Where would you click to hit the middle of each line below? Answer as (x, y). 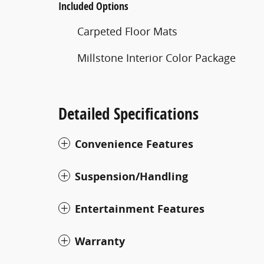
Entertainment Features (140, 209)
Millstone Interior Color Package (156, 57)
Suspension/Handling (131, 176)
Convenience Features (134, 144)
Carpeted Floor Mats (127, 31)
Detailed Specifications (128, 113)
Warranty (100, 241)
